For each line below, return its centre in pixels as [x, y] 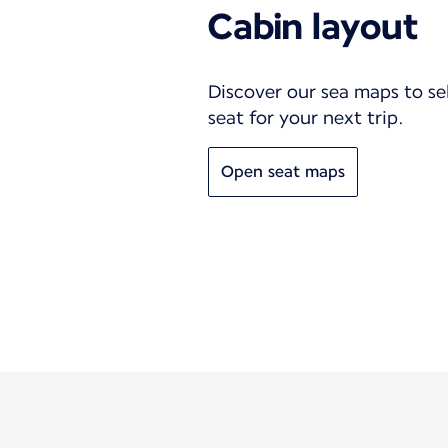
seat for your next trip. [306, 117]
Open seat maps [283, 171]
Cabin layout [313, 26]
